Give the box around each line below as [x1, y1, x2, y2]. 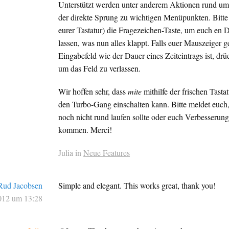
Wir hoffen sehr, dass [58, 86, 128, 97]
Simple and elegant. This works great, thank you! [58, 180, 216, 191]
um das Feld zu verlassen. [58, 63, 141, 74]
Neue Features [83, 147, 130, 158]
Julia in [58, 147, 84, 158]
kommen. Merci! [58, 124, 112, 135]
